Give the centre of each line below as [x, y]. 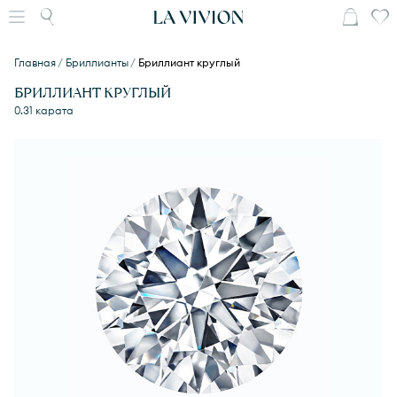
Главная [37, 62]
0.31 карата [44, 110]
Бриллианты [100, 62]
